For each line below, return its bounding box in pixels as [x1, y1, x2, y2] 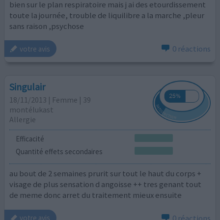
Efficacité [15, 134, 44, 144]
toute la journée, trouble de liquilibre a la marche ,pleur [9, 9, 205, 21]
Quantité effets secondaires [15, 146, 103, 156]
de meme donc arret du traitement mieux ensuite [9, 190, 182, 201]
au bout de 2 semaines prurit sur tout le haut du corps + [9, 168, 202, 179]
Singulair [9, 80, 46, 93]
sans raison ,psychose [9, 20, 84, 31]
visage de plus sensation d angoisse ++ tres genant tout [9, 179, 202, 190]
